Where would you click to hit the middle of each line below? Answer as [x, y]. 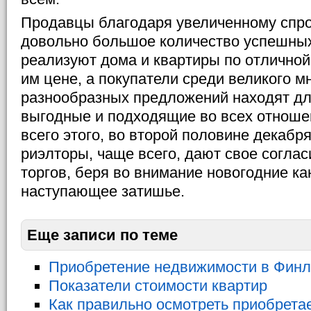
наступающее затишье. [103, 191]
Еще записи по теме [102, 235]
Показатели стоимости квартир [158, 286]
